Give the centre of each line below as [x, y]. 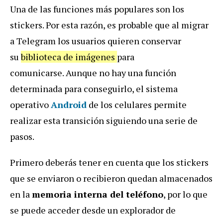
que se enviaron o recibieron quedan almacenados [111, 178]
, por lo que [185, 194]
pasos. [22, 137]
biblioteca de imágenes [69, 57]
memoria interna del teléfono [98, 194]
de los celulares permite [137, 105]
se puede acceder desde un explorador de [93, 210]
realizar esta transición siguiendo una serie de [104, 121]
